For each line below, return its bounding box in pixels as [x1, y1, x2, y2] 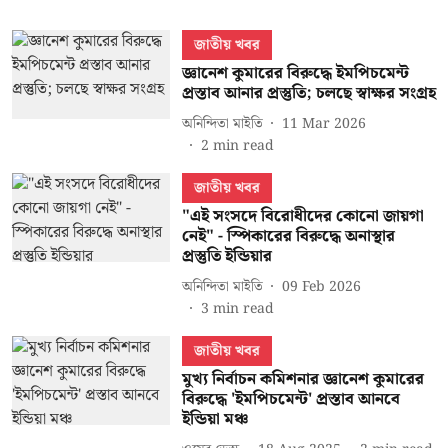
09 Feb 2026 [281, 275, 361, 298]
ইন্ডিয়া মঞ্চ [181, 407, 249, 432]
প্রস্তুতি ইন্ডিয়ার [181, 244, 272, 269]
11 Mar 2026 [281, 112, 366, 135]
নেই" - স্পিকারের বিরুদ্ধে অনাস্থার [181, 224, 395, 249]
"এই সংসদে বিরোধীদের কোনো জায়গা [181, 204, 424, 229]
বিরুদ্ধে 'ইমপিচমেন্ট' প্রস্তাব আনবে [181, 387, 400, 412]
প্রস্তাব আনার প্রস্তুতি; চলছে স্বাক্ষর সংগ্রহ [181, 81, 436, 106]
